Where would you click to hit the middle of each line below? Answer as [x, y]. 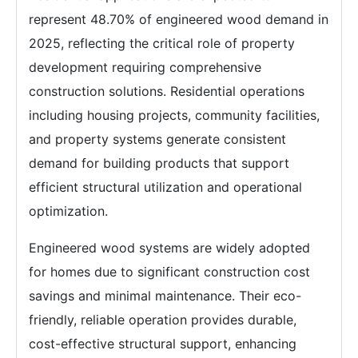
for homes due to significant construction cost [169, 271]
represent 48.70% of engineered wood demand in [179, 19]
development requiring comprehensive [145, 67]
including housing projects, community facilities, [174, 115]
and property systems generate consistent [157, 139]
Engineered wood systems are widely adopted [169, 247]
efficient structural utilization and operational [165, 187]
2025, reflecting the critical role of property [162, 43]
